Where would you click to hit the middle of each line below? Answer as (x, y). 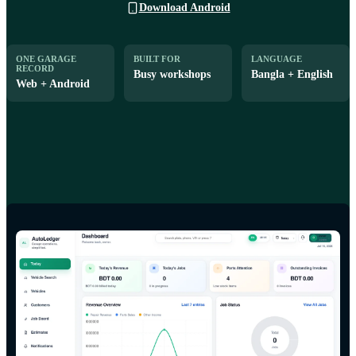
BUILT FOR (157, 58)
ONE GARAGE (46, 58)
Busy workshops (172, 74)
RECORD (35, 68)
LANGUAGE (277, 58)
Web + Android (53, 83)
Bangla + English (292, 74)
